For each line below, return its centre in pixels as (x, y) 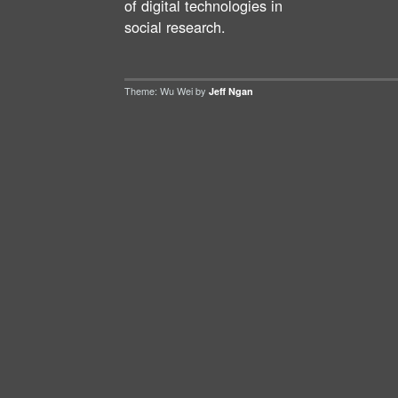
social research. (175, 26)
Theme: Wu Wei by (167, 90)
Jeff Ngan (231, 91)
